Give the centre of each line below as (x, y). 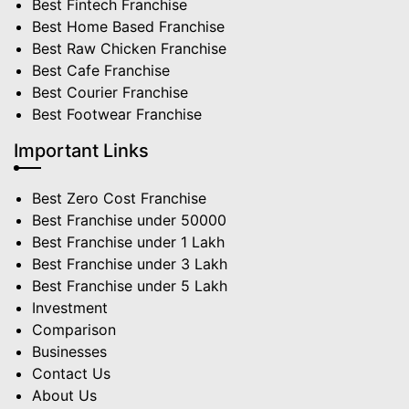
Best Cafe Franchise (101, 71)
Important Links (81, 151)
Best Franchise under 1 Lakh (128, 242)
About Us (64, 396)
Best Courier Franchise (110, 93)
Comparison (74, 330)
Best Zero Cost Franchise (119, 199)
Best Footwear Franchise (117, 115)
